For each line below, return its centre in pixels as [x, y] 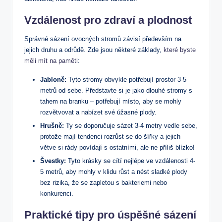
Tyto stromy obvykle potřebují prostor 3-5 [126, 79]
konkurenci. [57, 194]
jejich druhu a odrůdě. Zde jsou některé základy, [94, 50]
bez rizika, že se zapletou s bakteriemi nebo [104, 183]
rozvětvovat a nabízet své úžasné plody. [98, 112]
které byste [180, 50]
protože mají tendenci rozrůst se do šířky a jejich [110, 137]
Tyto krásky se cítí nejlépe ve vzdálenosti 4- [131, 161]
